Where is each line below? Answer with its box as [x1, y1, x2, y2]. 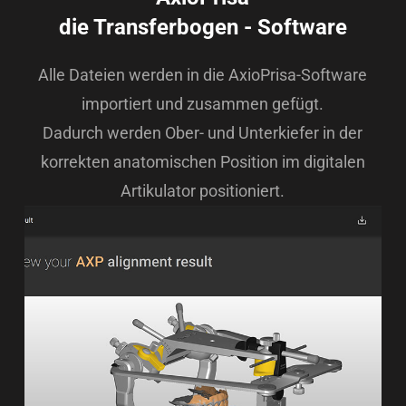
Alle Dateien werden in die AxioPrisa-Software [38, 65, 368, 85]
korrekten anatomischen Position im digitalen [40, 152, 365, 172]
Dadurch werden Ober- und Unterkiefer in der [43, 123, 363, 143]
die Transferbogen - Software [58, 14, 347, 41]
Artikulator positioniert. [121, 181, 285, 201]
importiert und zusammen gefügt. [82, 94, 324, 114]
